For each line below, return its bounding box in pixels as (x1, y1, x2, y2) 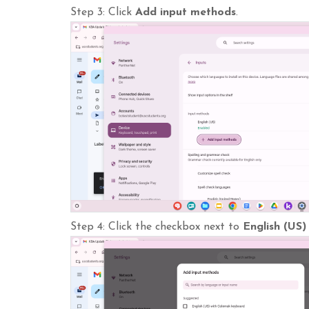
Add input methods (135, 6, 236, 18)
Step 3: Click (70, 6, 135, 18)
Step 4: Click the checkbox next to (70, 221, 243, 232)
